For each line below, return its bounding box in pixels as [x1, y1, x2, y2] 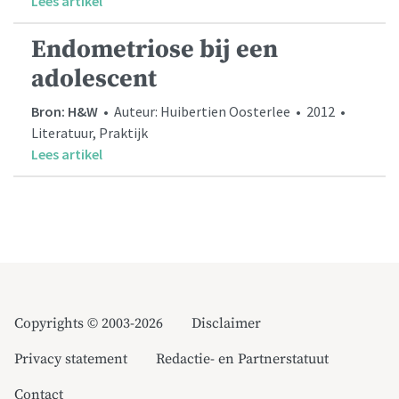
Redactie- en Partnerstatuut [156, 350, 329, 369]
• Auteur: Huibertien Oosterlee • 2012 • [98, 102, 348, 121]
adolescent [31, 63, 157, 95]
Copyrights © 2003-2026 [14, 314, 163, 333]
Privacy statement [14, 350, 127, 369]
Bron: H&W [31, 102, 98, 121]
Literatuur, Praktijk [31, 124, 148, 142]
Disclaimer [191, 314, 261, 333]
